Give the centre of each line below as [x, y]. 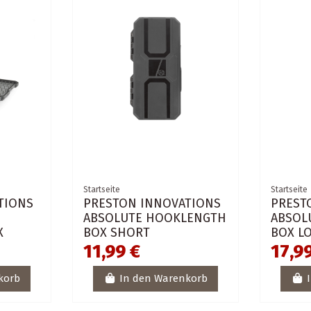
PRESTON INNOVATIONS [152, 203]
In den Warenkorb [163, 279]
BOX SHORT [116, 232]
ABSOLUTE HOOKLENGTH [154, 218]
